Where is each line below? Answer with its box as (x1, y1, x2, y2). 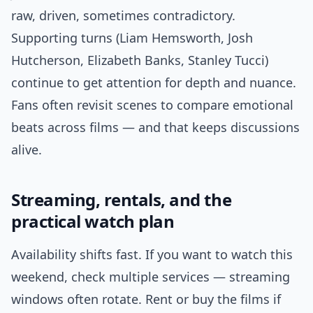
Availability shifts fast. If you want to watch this (11, 246, 293, 263)
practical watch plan (11, 210, 175, 233)
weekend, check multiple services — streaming (11, 268, 290, 286)
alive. (11, 141, 42, 159)
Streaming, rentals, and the (11, 188, 232, 212)
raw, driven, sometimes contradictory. (11, 7, 235, 24)
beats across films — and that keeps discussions (11, 119, 300, 136)
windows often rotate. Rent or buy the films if (11, 291, 281, 308)
